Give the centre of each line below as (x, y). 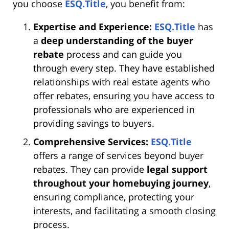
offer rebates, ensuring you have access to (124, 96)
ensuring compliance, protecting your (114, 197)
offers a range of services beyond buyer (118, 156)
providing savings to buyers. (94, 123)
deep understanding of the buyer (117, 41)
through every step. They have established (124, 68)
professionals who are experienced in (114, 110)
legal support (177, 169)
